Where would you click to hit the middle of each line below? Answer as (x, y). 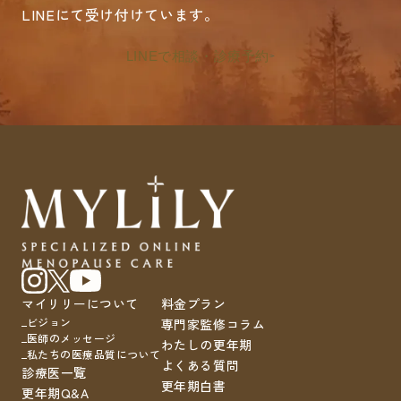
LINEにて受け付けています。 (120, 14)
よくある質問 (200, 365)
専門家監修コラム (213, 324)
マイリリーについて (81, 303)
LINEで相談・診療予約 (198, 55)
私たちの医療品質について (94, 354)
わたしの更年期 (206, 345)
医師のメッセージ (72, 338)
